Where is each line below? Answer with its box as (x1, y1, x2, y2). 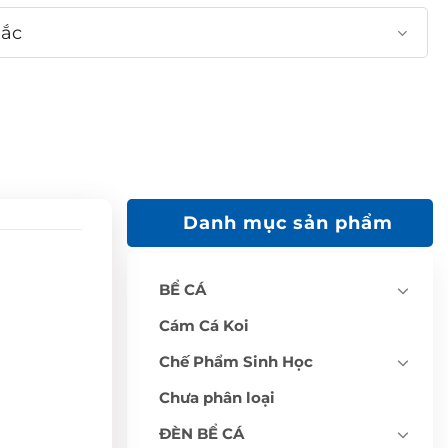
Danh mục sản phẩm (183, 211, 393, 234)
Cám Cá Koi (159, 315, 249, 335)
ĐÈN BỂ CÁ (159, 423, 244, 443)
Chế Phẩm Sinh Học (159, 351, 313, 371)
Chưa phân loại (159, 387, 275, 407)
